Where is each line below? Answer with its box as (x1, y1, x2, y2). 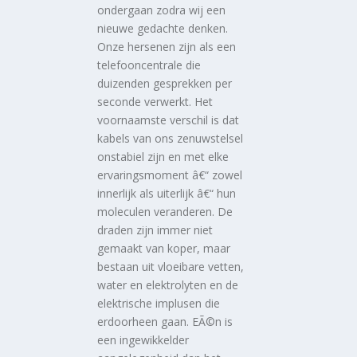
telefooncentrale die (97, 57, 202, 73)
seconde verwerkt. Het (97, 93, 214, 109)
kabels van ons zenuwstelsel (97, 130, 244, 146)
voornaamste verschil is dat (97, 112, 240, 127)
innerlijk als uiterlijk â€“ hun (97, 185, 237, 201)
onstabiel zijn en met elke (97, 148, 229, 164)
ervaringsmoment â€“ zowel (97, 167, 243, 182)
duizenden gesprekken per (97, 75, 233, 91)
